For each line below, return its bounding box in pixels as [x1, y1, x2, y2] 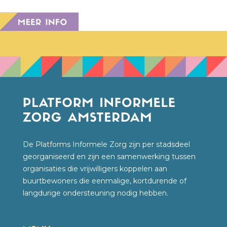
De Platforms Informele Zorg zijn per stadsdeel [23, 140, 190, 149]
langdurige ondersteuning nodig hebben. [23, 188, 168, 198]
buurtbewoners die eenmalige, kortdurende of [23, 176, 186, 186]
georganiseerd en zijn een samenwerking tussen [23, 152, 196, 162]
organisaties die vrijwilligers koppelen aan [23, 164, 167, 174]
